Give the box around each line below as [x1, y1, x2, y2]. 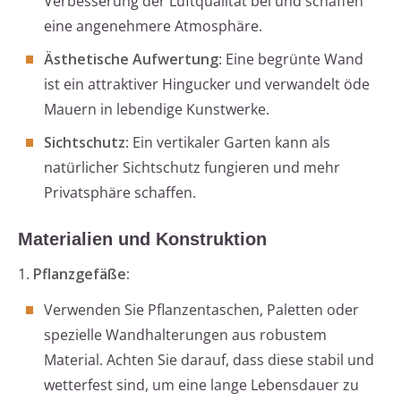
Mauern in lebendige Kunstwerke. [44, 99, 269, 120]
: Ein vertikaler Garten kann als [125, 132, 330, 153]
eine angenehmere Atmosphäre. [44, 16, 262, 37]
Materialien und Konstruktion [18, 229, 267, 250]
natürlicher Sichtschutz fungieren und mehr [44, 158, 340, 178]
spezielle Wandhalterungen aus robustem [44, 325, 327, 346]
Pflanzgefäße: [33, 264, 130, 285]
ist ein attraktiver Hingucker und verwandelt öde [44, 74, 370, 95]
